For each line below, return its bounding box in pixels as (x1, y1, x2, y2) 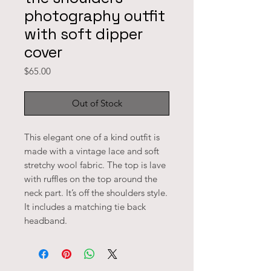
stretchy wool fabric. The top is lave (24, 159, 166, 171)
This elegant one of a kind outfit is (24, 131, 160, 143)
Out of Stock (71, 97, 122, 109)
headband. (24, 215, 70, 226)
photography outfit (24, 6, 165, 25)
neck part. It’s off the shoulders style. (24, 187, 168, 198)
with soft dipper (24, 24, 143, 44)
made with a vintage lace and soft (24, 145, 159, 157)
